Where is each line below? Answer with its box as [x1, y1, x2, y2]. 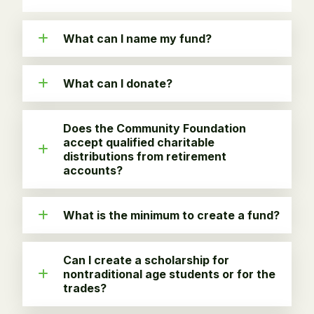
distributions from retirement [63, 149, 226, 164]
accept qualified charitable [63, 135, 214, 150]
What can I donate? [63, 76, 172, 91]
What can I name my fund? [63, 32, 212, 46]
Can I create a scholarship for [63, 253, 229, 268]
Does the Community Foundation [63, 121, 246, 136]
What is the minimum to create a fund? [63, 208, 280, 223]
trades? [63, 281, 107, 296]
